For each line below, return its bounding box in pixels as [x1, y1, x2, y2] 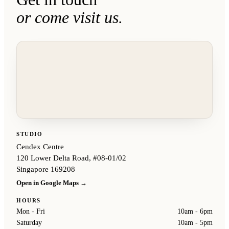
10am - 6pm [177, 208, 213, 216]
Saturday [16, 219, 42, 227]
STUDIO [16, 131, 43, 138]
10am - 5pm [177, 219, 213, 227]
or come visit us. [16, 8, 123, 27]
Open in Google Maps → [16, 179, 87, 187]
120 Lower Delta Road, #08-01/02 [16, 154, 126, 163]
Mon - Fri [16, 208, 45, 216]
